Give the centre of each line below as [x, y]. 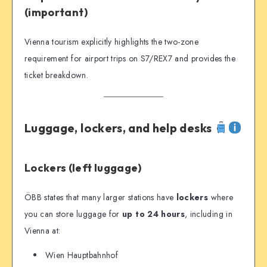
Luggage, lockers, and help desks [119, 128]
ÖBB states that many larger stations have [100, 198]
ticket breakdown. [56, 75]
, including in [209, 214]
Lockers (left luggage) [83, 167]
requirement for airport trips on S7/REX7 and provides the [130, 59]
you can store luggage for [74, 214]
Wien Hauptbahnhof [82, 255]
